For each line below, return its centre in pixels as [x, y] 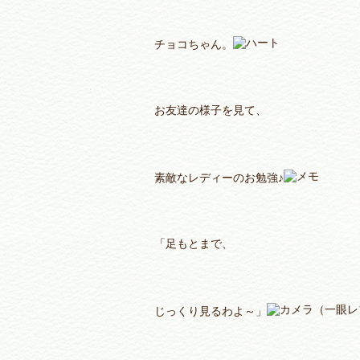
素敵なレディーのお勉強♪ [219, 178]
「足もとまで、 [194, 244]
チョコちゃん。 [194, 45]
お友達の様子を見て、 [211, 110]
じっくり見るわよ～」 [211, 311]
